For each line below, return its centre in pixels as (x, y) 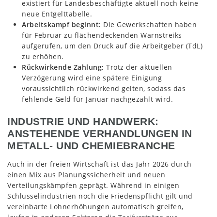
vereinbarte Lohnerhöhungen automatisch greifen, (95, 206)
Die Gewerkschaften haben (149, 24)
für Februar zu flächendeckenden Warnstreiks (102, 35)
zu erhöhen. (43, 56)
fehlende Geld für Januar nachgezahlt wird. (97, 99)
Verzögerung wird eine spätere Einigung (92, 77)
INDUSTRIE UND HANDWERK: (83, 121)
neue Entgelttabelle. (57, 14)
